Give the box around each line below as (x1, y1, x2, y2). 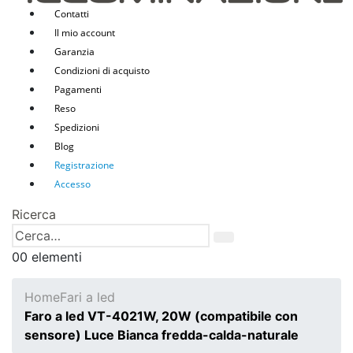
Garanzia (54, 45, 95, 58)
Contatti (54, 7, 89, 20)
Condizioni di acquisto (54, 64, 150, 77)
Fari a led (60, 289, 115, 305)
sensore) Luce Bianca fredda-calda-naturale (24, 327, 299, 343)
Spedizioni (54, 121, 99, 134)
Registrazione (54, 158, 114, 172)
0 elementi (20, 249, 82, 265)
